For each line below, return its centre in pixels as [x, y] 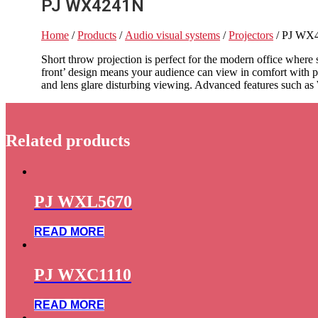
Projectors [251, 35]
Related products [68, 141]
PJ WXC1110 [83, 275]
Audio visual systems [172, 35]
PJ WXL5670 [83, 202]
